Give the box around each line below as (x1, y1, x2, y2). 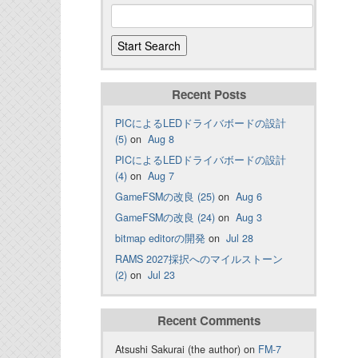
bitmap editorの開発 (115, 231, 205, 246)
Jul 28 (226, 231, 253, 246)
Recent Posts (171, 86, 246, 104)
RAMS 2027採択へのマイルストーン (115, 252, 283, 267)
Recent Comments (157, 312, 261, 330)
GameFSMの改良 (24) (115, 210, 215, 225)
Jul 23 (148, 268, 175, 283)
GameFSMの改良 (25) (115, 189, 215, 205)
